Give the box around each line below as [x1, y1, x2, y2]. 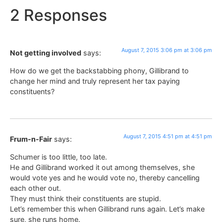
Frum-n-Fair [10, 135, 52, 144]
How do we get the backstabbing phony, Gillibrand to [10, 66, 189, 75]
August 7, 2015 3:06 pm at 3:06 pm [121, 47, 212, 54]
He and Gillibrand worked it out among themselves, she [10, 163, 195, 171]
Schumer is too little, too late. [10, 152, 107, 161]
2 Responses [10, 5, 107, 25]
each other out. [10, 183, 61, 192]
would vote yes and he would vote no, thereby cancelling [10, 173, 200, 182]
